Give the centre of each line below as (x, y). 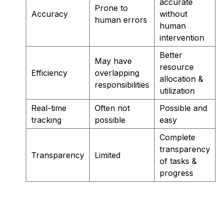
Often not (112, 108)
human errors (121, 20)
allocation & (181, 79)
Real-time (49, 108)
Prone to (111, 8)
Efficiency (49, 73)
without (173, 14)
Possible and (183, 108)
